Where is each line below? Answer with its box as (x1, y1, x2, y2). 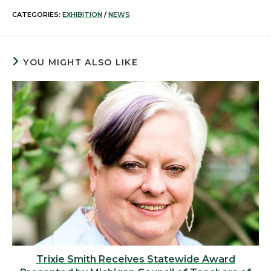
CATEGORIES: (12, 10, 62, 19)
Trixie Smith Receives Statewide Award (36, 253, 235, 266)
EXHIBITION (62, 10, 102, 19)
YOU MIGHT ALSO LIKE (23, 57, 139, 68)
